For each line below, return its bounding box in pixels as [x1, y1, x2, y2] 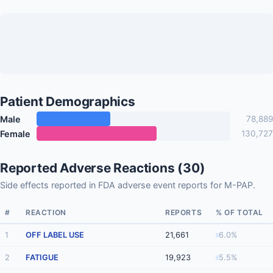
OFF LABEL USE [26, 230, 84, 240]
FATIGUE [26, 253, 58, 263]
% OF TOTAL [216, 208, 263, 218]
